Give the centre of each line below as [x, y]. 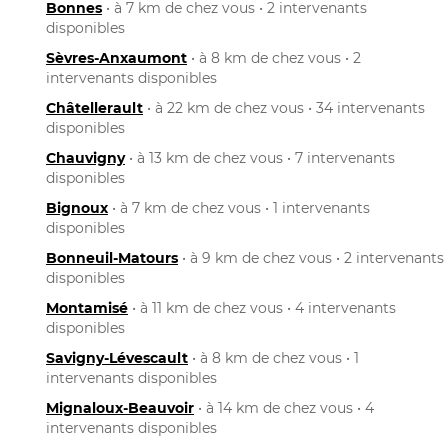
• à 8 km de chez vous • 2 [274, 57]
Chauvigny [85, 157]
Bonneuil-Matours [112, 257]
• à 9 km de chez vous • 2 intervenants [311, 257]
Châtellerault [94, 107]
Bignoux [77, 207]
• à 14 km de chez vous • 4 [284, 407]
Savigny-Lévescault [117, 357]
